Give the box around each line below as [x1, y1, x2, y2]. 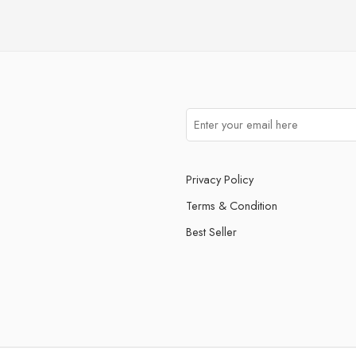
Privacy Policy [186, 170, 253, 188]
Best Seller [186, 222, 237, 240]
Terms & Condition [186, 196, 277, 214]
